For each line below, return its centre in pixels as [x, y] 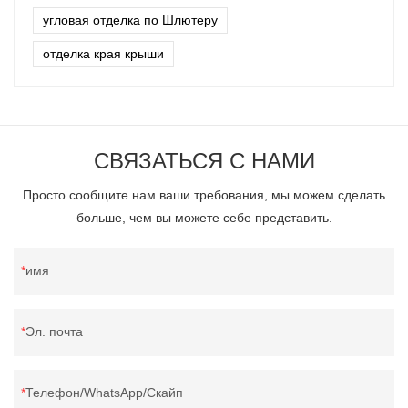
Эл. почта [54, 331]
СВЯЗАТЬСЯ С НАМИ [204, 160]
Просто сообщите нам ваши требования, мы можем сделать [204, 194]
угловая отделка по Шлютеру [130, 20]
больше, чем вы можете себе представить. [204, 217]
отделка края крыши [103, 53]
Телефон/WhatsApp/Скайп [104, 392]
